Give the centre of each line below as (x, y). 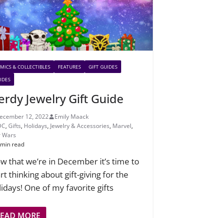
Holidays (36, 126)
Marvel (122, 126)
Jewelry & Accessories (80, 126)
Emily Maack (72, 117)
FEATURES (70, 67)
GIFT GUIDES (103, 67)
